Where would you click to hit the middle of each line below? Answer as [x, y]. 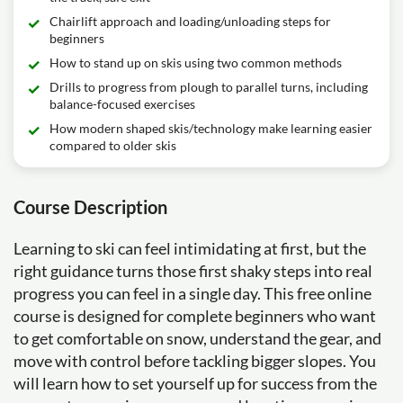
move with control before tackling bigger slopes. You [195, 361]
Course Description [90, 207]
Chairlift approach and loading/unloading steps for [190, 21]
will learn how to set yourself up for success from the [195, 383]
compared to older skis [113, 145]
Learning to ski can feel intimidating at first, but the [190, 248]
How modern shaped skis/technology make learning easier [211, 128]
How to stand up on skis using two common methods [196, 63]
